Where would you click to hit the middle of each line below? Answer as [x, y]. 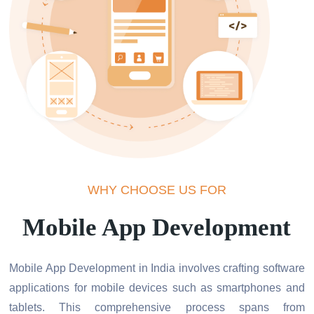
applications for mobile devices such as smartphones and [157, 287]
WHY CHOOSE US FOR [157, 190]
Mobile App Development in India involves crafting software [157, 268]
